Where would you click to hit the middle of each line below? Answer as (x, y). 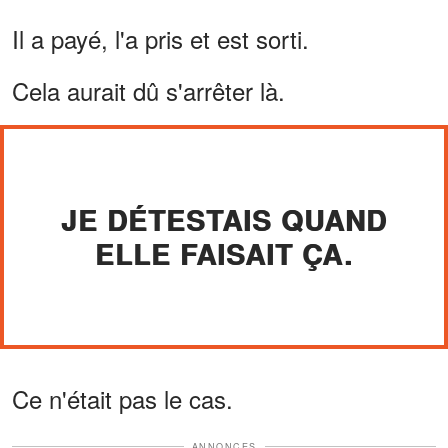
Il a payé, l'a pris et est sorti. (160, 38)
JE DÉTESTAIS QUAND (224, 219)
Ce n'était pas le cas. (122, 398)
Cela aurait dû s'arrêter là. (148, 90)
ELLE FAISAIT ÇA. (224, 253)
